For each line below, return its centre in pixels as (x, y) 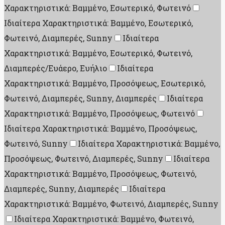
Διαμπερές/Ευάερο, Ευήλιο (55, 68)
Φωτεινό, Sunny (36, 144)
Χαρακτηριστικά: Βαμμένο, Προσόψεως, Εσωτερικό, (105, 83)
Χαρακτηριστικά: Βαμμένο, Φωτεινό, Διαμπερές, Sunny (111, 204)
